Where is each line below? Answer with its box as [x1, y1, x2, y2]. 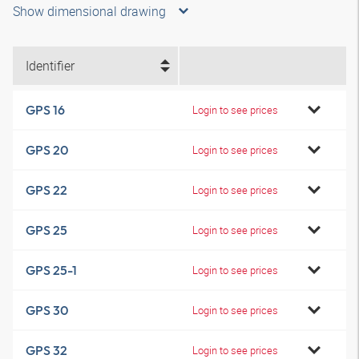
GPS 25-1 [26, 262, 77, 278]
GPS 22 [26, 182, 67, 198]
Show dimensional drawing [13, 2, 166, 20]
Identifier [26, 57, 75, 75]
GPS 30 [26, 302, 68, 318]
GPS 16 [26, 102, 65, 118]
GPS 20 [26, 142, 68, 158]
